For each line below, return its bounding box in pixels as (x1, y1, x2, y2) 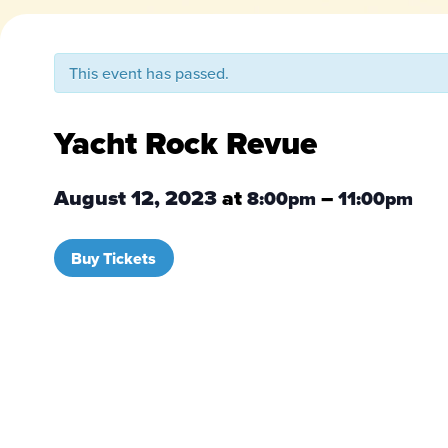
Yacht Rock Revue (53, 119, 317, 168)
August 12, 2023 (53, 182, 222, 214)
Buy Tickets (71, 246, 157, 270)
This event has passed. (68, 61, 229, 84)
